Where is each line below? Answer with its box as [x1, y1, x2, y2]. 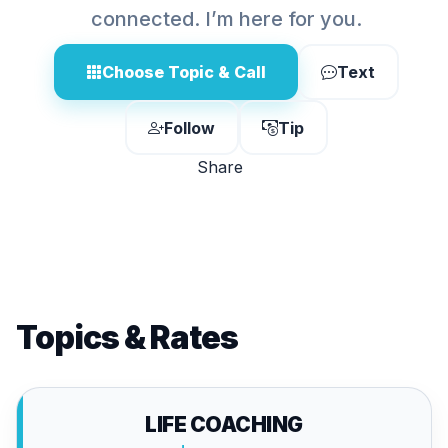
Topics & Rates [16, 318, 238, 357]
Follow [164, 117, 215, 138]
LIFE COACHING [145, 412, 303, 437]
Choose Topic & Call [101, 62, 266, 82]
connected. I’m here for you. [90, 7, 362, 31]
